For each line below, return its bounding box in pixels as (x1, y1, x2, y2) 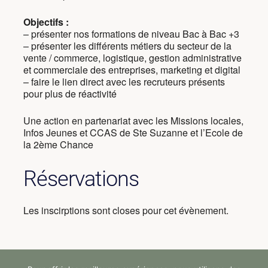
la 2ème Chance (23, 137, 93, 151)
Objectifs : (23, 14, 69, 29)
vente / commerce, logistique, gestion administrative (23, 50, 242, 65)
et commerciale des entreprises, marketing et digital (23, 62, 240, 77)
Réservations (23, 166, 139, 191)
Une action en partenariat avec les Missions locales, (23, 113, 243, 127)
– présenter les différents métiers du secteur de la (23, 38, 232, 53)
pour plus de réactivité (23, 86, 117, 100)
